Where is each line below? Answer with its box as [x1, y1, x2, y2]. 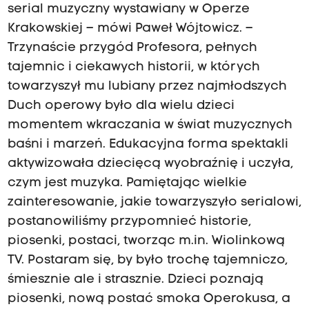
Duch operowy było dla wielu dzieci [7, 99, 235, 113]
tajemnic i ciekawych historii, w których [7, 61, 260, 74]
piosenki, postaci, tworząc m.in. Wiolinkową [7, 235, 285, 248]
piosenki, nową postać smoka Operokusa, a [7, 292, 290, 306]
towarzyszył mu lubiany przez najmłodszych [7, 80, 287, 94]
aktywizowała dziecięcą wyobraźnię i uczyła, [7, 157, 293, 171]
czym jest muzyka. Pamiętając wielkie [7, 177, 247, 190]
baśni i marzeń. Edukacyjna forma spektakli [7, 138, 288, 152]
